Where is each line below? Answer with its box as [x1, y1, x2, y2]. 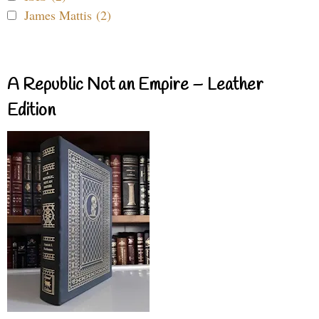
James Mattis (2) [24, 6, 111, 23]
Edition [7, 99, 56, 122]
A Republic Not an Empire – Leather [7, 73, 263, 97]
